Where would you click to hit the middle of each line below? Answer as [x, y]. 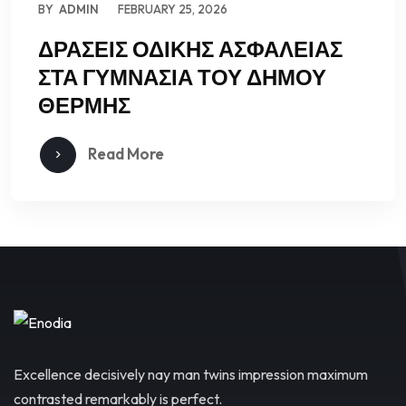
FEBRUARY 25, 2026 [173, 10]
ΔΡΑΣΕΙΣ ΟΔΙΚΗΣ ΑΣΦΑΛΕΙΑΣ [190, 49]
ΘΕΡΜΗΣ [84, 106]
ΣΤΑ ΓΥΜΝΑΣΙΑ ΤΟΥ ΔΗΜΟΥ [182, 77]
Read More [125, 154]
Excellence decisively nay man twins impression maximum [191, 375]
